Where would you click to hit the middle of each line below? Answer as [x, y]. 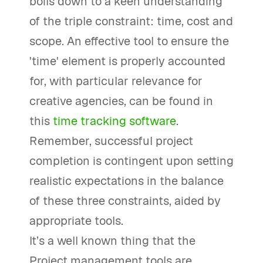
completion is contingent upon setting [131, 161]
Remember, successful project [111, 141]
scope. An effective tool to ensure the [129, 41]
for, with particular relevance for [116, 81]
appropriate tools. [76, 221]
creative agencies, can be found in [121, 101]
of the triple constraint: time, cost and [131, 21]
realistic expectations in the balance [127, 181]
